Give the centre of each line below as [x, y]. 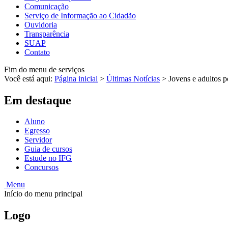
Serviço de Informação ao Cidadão [80, 15]
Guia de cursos [48, 149]
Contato [37, 52]
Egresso [37, 131]
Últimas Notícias [133, 78]
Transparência [47, 34]
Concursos [41, 167]
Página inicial [76, 78]
